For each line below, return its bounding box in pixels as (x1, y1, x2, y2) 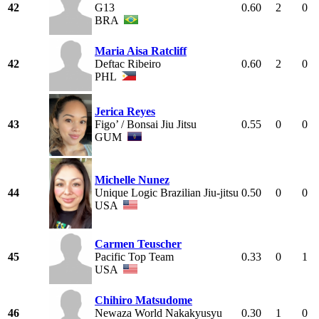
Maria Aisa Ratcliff (95, 45, 187, 58)
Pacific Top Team (95, 251, 174, 263)
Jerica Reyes (95, 105, 155, 118)
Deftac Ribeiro (95, 58, 161, 70)
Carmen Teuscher (95, 238, 182, 251)
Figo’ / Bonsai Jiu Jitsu (95, 118, 197, 131)
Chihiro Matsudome (95, 294, 192, 307)
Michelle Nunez (95, 174, 169, 187)
